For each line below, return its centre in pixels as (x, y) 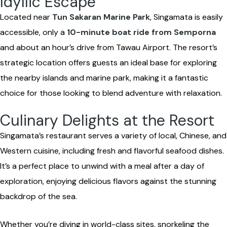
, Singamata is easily (186, 17)
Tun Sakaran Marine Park (101, 17)
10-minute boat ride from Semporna (141, 32)
